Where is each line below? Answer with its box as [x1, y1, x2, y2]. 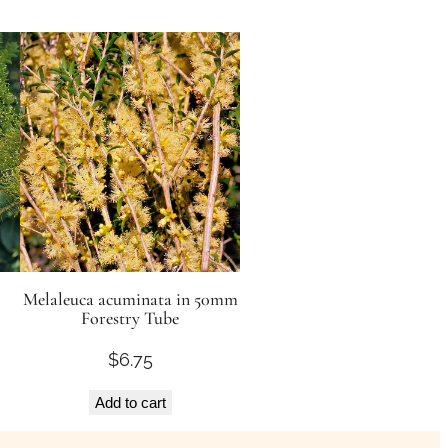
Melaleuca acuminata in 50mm [22, 288, 238, 311]
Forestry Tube [81, 307, 179, 330]
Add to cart [94, 394, 166, 412]
